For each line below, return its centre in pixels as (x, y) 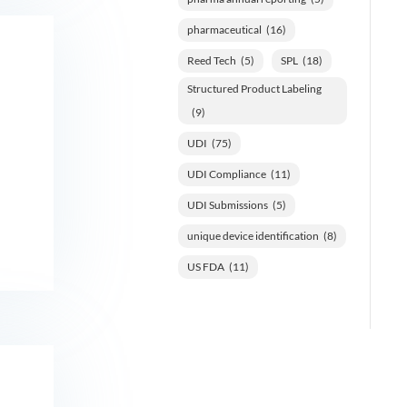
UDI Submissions (227, 204)
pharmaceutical (224, 29)
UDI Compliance (226, 174)
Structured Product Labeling (254, 88)
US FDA (205, 266)
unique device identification (253, 235)
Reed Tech (211, 60)
